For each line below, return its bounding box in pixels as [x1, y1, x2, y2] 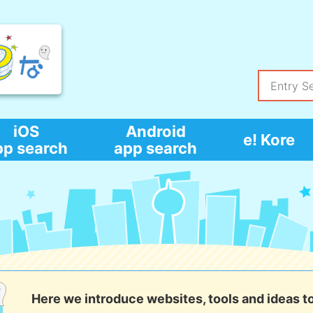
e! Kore [243, 131, 295, 149]
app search [114, 139, 197, 157]
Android [125, 122, 186, 140]
